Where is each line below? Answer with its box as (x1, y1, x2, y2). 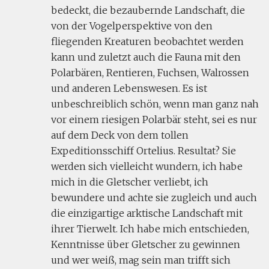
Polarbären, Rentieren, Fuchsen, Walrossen (51, 67, 249, 79)
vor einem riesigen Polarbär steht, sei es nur (51, 113, 257, 125)
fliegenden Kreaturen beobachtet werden (51, 35, 244, 47)
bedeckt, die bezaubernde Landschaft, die (51, 4, 245, 16)
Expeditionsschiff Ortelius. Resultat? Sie (51, 145, 236, 157)
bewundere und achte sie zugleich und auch (51, 192, 257, 204)
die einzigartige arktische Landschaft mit (51, 207, 243, 219)
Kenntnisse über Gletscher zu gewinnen (51, 238, 240, 250)
